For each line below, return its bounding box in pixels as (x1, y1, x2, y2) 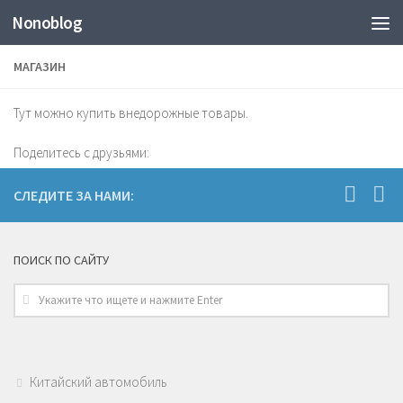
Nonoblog (12, 12, 82, 33)
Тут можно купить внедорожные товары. (13, 104, 248, 121)
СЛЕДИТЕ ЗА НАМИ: (13, 186, 134, 204)
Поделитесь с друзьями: (13, 144, 149, 161)
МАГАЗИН (13, 58, 66, 75)
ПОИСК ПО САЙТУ (13, 252, 109, 268)
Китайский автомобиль (30, 373, 167, 391)
